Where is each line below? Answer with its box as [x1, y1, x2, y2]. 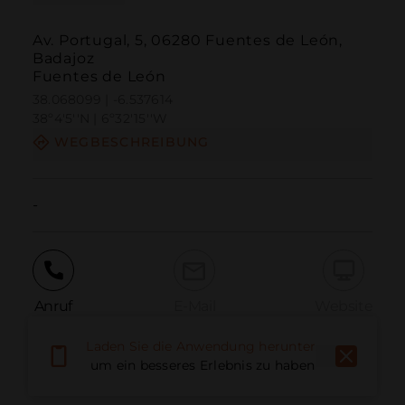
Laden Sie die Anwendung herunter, [86, 338, 319, 355]
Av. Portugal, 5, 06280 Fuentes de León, [32, 32, 344, 50]
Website [314, 297, 373, 315]
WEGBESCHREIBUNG [53, 134, 210, 151]
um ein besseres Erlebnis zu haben [89, 357, 316, 374]
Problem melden [67, 363, 231, 385]
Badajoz [32, 50, 95, 68]
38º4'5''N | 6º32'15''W [32, 110, 168, 127]
